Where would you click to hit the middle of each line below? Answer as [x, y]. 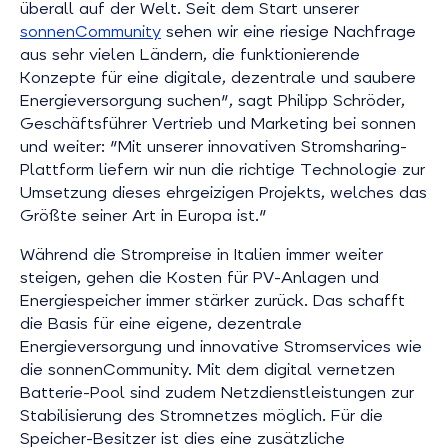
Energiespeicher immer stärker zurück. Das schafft [212, 300]
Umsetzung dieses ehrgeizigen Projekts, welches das [223, 192]
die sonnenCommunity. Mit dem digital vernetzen [207, 369]
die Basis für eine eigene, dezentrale [161, 323]
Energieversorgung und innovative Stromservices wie [221, 346]
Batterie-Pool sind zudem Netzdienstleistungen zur [217, 392]
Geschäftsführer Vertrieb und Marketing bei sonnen [218, 123]
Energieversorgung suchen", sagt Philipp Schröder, [212, 100]
